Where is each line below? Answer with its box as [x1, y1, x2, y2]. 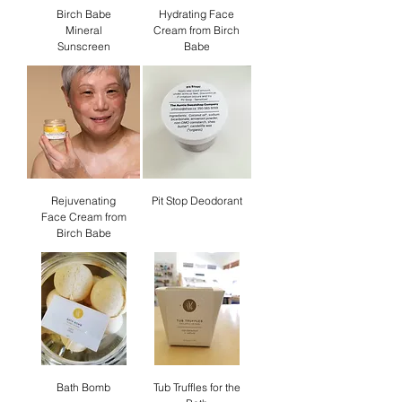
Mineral [65, 22, 102, 37]
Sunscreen [57, 39, 110, 53]
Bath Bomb [57, 380, 110, 394]
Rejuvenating [51, 193, 116, 207]
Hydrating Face [159, 6, 234, 21]
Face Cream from [40, 209, 127, 223]
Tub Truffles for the [153, 380, 240, 394]
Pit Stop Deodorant [151, 193, 242, 207]
